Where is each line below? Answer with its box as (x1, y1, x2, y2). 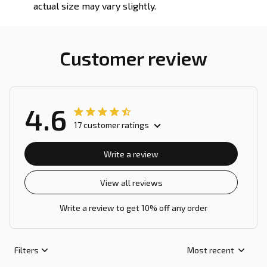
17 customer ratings (74, 119, 149, 130)
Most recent (187, 245, 234, 256)
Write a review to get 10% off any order (60, 202, 207, 213)
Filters (14, 245, 39, 256)
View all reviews (100, 178, 163, 188)
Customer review (60, 46, 207, 69)
